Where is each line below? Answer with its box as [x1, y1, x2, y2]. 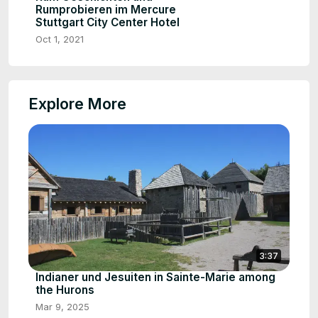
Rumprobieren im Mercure [35, 2, 176, 16]
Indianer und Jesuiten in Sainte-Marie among [35, 270, 275, 284]
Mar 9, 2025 [35, 300, 89, 312]
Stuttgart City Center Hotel [35, 15, 180, 29]
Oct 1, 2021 [35, 33, 84, 45]
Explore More [28, 94, 126, 113]
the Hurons [35, 283, 94, 297]
